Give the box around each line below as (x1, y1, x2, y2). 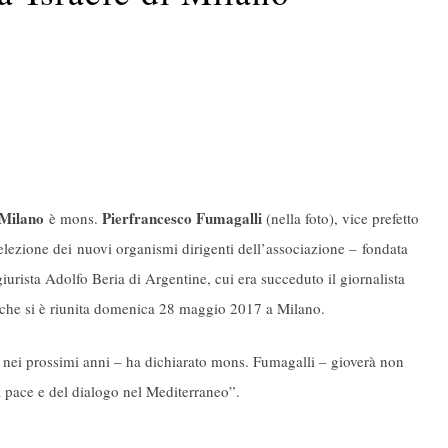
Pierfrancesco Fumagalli (98, 207, 266, 230)
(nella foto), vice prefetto (266, 208, 419, 229)
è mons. (44, 208, 98, 229)
